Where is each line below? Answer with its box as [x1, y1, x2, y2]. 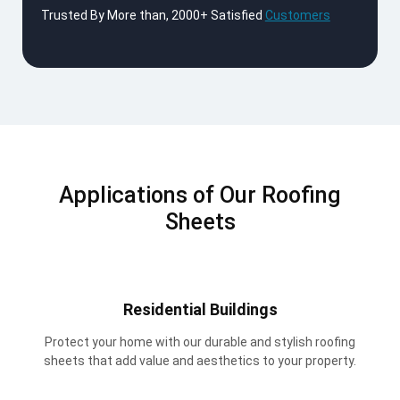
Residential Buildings [122, 300, 278, 320]
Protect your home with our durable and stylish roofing [45, 335, 355, 350]
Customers [264, 8, 330, 23]
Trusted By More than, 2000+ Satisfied [40, 8, 265, 23]
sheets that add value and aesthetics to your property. [44, 354, 356, 369]
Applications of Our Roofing [59, 182, 341, 209]
